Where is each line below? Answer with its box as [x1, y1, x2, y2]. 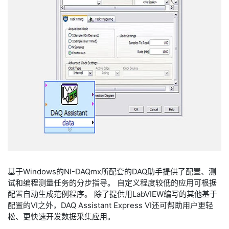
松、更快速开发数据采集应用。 [8, 212, 115, 221]
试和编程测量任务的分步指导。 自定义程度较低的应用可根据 [8, 178, 217, 188]
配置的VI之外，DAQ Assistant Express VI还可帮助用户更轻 [8, 200, 213, 210]
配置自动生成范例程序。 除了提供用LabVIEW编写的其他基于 [8, 189, 217, 199]
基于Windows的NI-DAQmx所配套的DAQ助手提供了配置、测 [8, 167, 216, 176]
